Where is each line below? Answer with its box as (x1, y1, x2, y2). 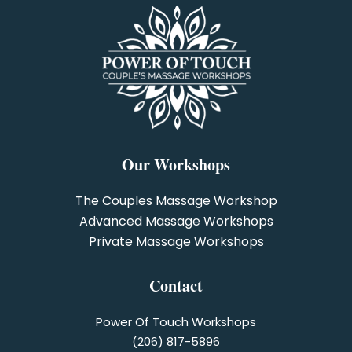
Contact (149, 274, 203, 298)
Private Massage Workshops (88, 233, 264, 251)
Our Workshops (122, 153, 230, 177)
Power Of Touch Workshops (96, 313, 256, 331)
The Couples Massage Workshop (75, 192, 277, 211)
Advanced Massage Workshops (79, 212, 273, 231)
